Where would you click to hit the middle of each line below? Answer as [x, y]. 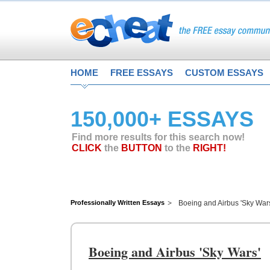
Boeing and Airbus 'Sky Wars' [175, 252]
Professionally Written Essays [118, 202]
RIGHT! [209, 148]
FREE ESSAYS [142, 73]
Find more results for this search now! [158, 137]
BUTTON [142, 148]
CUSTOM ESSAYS [224, 73]
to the [177, 148]
